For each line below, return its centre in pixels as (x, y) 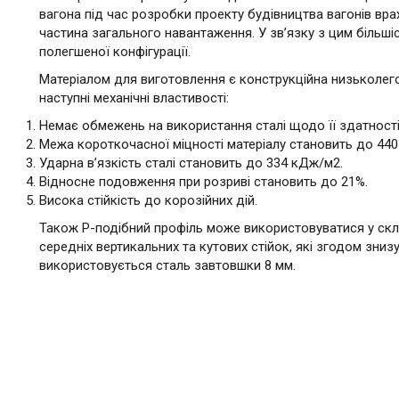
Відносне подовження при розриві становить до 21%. (204, 182)
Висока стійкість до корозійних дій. (148, 200)
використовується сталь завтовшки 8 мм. (167, 265)
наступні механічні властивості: (134, 98)
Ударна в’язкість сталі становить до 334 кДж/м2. (191, 163)
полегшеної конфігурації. (115, 52)
